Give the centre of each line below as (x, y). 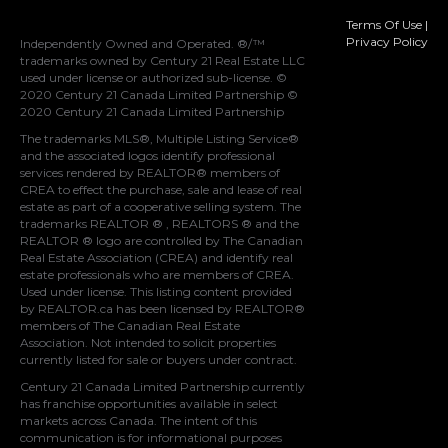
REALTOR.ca (75, 308)
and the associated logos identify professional (147, 155)
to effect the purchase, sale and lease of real (178, 189)
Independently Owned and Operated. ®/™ (142, 43)
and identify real (245, 257)
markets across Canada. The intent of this (138, 420)
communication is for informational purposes (151, 437)
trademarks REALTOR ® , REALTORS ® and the (159, 223)
